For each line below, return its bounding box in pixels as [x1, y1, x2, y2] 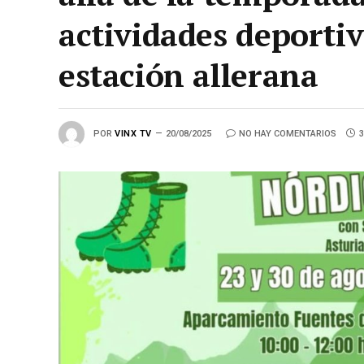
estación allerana [58, 54, 318, 96]
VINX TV [115, 128, 152, 139]
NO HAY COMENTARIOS [238, 128, 336, 139]
